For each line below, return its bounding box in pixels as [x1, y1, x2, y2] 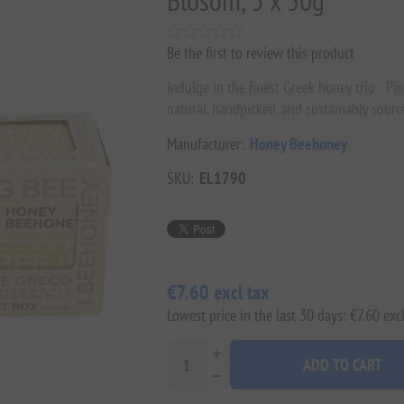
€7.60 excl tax [166, 280, 270, 305]
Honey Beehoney [249, 133, 347, 154]
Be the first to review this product [166, 42, 354, 63]
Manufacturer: [166, 133, 244, 154]
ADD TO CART [302, 354, 382, 375]
